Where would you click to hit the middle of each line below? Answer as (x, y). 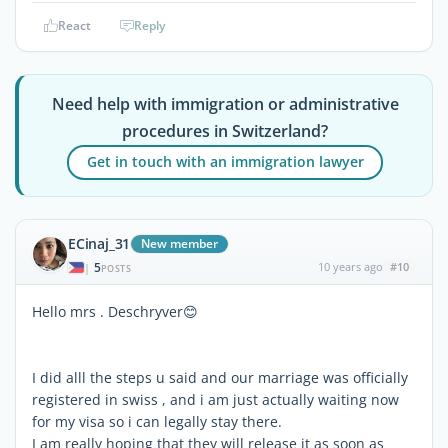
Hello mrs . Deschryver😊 (115, 311)
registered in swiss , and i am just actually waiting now (215, 399)
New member (180, 243)
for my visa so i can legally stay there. (157, 421)
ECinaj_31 (99, 243)
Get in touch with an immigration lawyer (225, 162)
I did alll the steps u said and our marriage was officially (220, 377)
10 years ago (350, 266)
